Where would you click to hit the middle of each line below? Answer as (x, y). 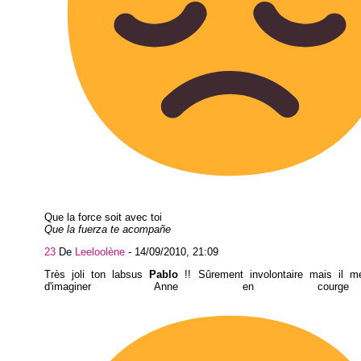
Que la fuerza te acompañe (108, 230)
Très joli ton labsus (97, 274)
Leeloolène (100, 252)
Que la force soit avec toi (103, 218)
